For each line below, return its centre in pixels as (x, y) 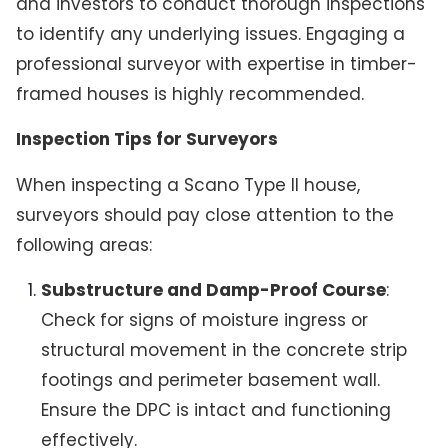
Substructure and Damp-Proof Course (214, 289)
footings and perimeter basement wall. (211, 379)
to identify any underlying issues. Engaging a (210, 34)
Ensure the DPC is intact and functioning (216, 409)
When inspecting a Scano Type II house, (187, 184)
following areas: (83, 244)
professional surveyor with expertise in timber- (216, 64)
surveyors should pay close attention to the (204, 214)
